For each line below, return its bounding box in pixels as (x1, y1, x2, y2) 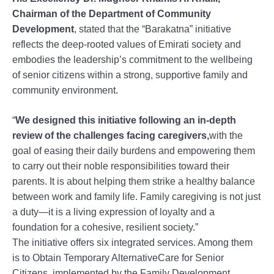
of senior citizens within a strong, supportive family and (12, 69, 248, 80)
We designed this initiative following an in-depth (15, 114, 236, 125)
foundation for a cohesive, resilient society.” (12, 221, 198, 232)
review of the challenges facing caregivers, (12, 130, 209, 141)
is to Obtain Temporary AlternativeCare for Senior (12, 252, 224, 263)
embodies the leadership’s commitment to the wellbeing (12, 54, 253, 65)
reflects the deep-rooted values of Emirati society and (12, 39, 241, 50)
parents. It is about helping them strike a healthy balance (12, 176, 255, 187)
